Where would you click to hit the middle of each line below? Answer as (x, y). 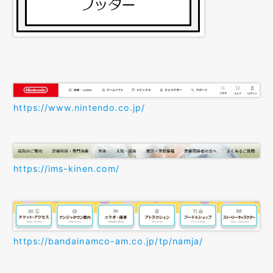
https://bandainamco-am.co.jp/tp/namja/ (108, 241)
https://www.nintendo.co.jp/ (80, 108)
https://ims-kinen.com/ (67, 169)
